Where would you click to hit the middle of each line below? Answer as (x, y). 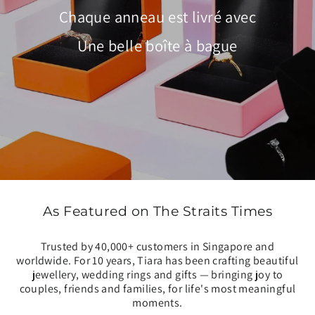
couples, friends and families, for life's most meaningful (157, 288)
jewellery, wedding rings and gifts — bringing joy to (157, 274)
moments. (157, 302)
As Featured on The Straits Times (157, 211)
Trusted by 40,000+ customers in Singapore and (157, 246)
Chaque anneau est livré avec (157, 17)
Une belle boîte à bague (157, 46)
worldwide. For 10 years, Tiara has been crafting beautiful (157, 260)
